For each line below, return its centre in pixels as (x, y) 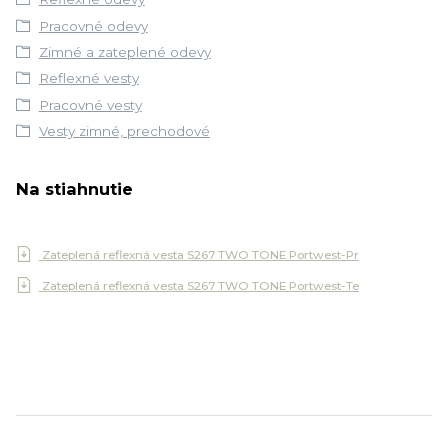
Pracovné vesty (90, 104)
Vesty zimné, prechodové (124, 131)
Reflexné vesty (88, 78)
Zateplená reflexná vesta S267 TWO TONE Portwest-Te (198, 286)
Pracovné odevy (93, 25)
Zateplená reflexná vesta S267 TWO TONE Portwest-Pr (198, 254)
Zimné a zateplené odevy (124, 52)
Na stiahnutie (74, 188)
